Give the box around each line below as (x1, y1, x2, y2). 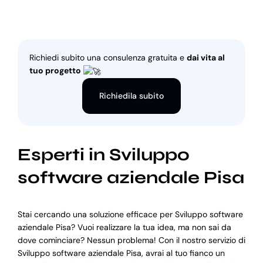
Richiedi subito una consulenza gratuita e (29, 52, 187, 63)
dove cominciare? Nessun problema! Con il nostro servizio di (17, 235, 245, 246)
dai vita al (186, 52, 225, 63)
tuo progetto (29, 65, 83, 76)
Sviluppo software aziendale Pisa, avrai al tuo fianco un (17, 248, 225, 259)
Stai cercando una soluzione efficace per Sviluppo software (17, 209, 243, 220)
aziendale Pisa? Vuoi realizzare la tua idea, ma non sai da (17, 222, 231, 233)
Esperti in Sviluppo (17, 144, 190, 165)
